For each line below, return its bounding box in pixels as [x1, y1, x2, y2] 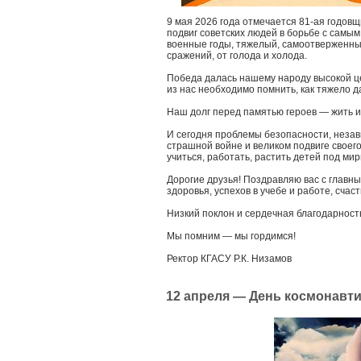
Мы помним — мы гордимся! [167, 230, 296, 242]
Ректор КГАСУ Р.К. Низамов [167, 253, 292, 264]
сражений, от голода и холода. [167, 50, 307, 61]
